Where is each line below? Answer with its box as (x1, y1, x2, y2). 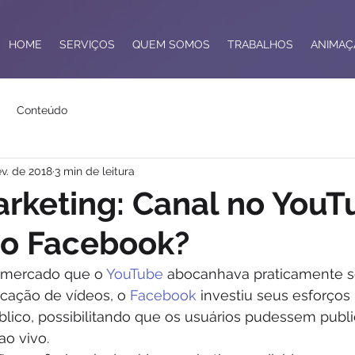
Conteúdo (17, 103, 67, 116)
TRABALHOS (227, 38, 293, 51)
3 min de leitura (55, 164, 135, 177)
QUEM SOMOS (132, 38, 210, 51)
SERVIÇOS (59, 38, 115, 51)
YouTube (106, 265, 163, 282)
